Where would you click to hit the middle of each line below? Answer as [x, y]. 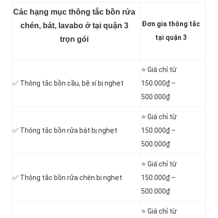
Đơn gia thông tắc [171, 24]
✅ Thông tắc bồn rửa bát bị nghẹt [65, 131]
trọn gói [74, 39]
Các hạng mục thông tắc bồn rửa [74, 12]
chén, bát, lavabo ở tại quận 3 [74, 26]
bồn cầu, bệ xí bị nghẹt [88, 83]
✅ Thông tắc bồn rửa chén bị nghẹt [67, 178]
